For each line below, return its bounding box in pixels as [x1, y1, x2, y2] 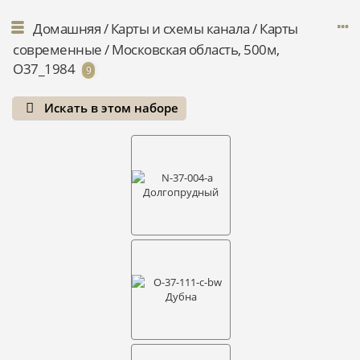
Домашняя [33, 19, 100, 38]
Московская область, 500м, [112, 40, 280, 59]
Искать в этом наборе [44, 100, 179, 116]
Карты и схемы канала [110, 19, 250, 38]
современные [13, 40, 102, 59]
